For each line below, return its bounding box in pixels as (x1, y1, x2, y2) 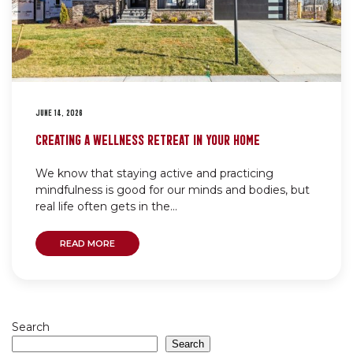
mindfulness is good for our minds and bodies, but (35, 183, 310, 198)
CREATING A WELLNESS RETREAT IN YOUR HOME (35, 130, 260, 147)
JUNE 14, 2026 (35, 107, 83, 117)
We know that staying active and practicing (35, 166, 273, 181)
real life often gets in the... (35, 199, 177, 214)
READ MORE (60, 238, 115, 250)
